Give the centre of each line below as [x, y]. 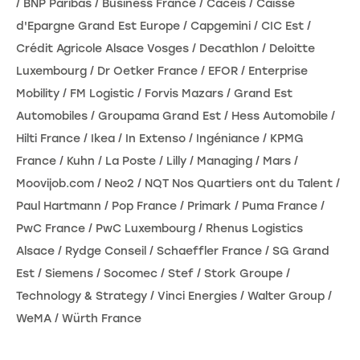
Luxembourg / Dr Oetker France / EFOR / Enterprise [162, 71]
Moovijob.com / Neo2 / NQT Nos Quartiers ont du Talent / [178, 183]
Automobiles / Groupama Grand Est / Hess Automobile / [176, 116]
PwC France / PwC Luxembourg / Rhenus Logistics [160, 228]
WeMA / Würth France [79, 318]
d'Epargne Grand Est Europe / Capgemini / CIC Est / [164, 26]
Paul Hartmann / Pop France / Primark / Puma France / [170, 206]
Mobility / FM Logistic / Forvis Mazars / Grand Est [154, 93]
